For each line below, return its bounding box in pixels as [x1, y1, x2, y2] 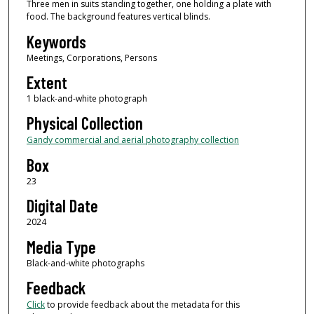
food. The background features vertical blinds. [26, 11, 210, 23]
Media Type [26, 236, 96, 257]
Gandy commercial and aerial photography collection [26, 134, 239, 146]
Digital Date [26, 196, 98, 217]
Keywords [26, 31, 86, 52]
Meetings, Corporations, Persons [26, 51, 157, 64]
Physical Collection [26, 113, 143, 134]
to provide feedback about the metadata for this [44, 299, 240, 311]
